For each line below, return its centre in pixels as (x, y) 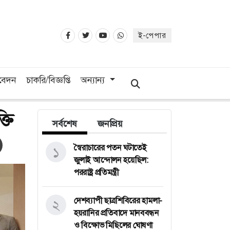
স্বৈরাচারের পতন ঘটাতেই (110, 147)
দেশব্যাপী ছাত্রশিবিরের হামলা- (118, 200)
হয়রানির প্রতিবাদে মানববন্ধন (117, 213)
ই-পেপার (152, 36)
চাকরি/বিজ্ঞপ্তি (48, 80)
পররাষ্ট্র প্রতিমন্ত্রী (96, 172)
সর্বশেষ (65, 123)
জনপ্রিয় (110, 123)
